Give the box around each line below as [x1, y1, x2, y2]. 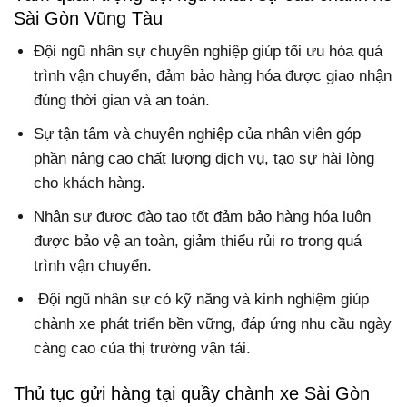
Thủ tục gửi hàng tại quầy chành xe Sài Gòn [14, 382, 370, 403]
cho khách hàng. [34, 174, 146, 193]
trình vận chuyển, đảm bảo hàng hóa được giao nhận [34, 66, 392, 84]
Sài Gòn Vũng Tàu [14, 7, 163, 28]
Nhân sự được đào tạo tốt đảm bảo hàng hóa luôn [34, 208, 372, 226]
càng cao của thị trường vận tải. [34, 340, 252, 358]
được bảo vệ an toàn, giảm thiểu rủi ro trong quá [34, 233, 362, 251]
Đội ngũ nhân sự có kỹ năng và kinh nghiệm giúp [34, 291, 370, 309]
